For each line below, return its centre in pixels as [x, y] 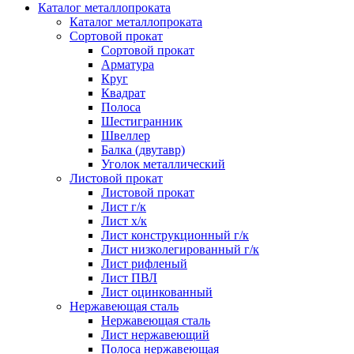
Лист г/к [124, 206]
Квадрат [123, 92]
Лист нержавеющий [155, 334]
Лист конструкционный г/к [175, 235]
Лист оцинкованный [157, 292]
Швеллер [126, 135]
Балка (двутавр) [143, 149]
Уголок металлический [163, 164]
